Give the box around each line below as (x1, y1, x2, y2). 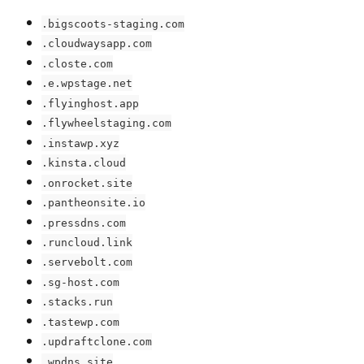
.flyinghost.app (41, 97, 139, 110)
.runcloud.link (41, 236, 132, 249)
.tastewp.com (41, 315, 119, 328)
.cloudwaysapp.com (41, 37, 152, 50)
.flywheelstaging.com (41, 116, 171, 129)
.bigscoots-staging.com (41, 17, 184, 30)
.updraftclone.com (41, 335, 152, 348)
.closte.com (41, 57, 113, 70)
